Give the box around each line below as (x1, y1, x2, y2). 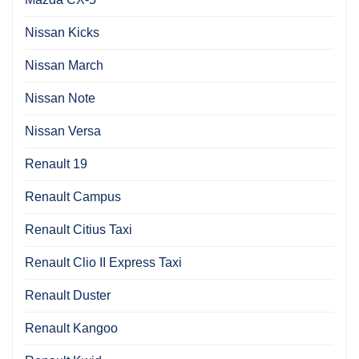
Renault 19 (25, 156, 87, 171)
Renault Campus (25, 189, 121, 204)
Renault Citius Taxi (25, 222, 132, 236)
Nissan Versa (25, 123, 101, 138)
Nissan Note (25, 91, 95, 105)
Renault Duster (25, 288, 111, 302)
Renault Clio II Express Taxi (25, 255, 182, 269)
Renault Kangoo (25, 321, 118, 335)
